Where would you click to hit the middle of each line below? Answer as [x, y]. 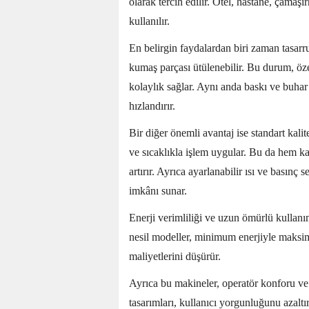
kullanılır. [149, 21]
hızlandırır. [152, 106]
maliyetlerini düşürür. [175, 257]
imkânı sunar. [158, 191]
